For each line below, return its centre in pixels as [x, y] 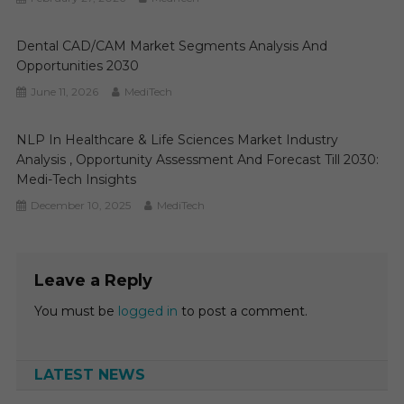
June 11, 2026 [65, 92]
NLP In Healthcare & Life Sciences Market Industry [178, 140]
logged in [147, 312]
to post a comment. [242, 312]
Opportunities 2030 [78, 66]
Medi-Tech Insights [77, 180]
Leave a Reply [93, 281]
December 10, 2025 [81, 206]
